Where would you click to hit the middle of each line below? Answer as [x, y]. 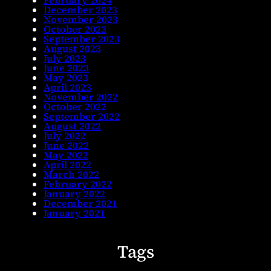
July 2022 [65, 136]
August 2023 [72, 49]
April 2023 [67, 87]
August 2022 [72, 126]
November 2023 [81, 20]
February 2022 [78, 184]
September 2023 [82, 39]
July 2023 [65, 58]
